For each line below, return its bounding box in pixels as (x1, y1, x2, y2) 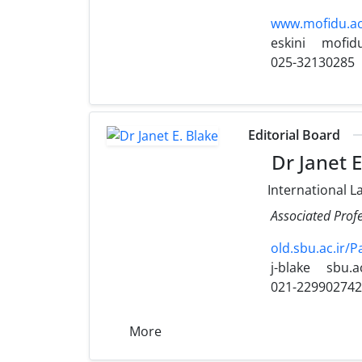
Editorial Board (248, 125, 341, 144)
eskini (267, 33, 306, 52)
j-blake (267, 258, 311, 276)
